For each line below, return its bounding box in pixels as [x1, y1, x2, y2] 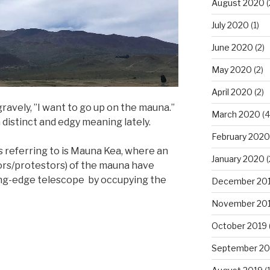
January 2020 [211, 153, 265, 164]
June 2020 [211, 42, 253, 52]
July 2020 [211, 19, 249, 30]
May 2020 [211, 64, 252, 75]
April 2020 [211, 86, 253, 97]
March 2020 [211, 108, 260, 119]
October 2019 [211, 220, 267, 231]
